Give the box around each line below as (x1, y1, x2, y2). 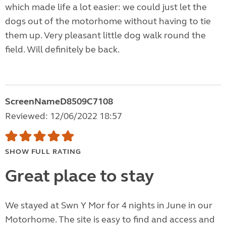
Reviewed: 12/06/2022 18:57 (5, 110, 122, 122)
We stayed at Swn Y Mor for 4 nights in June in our (5, 200, 212, 211)
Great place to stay (5, 165, 154, 187)
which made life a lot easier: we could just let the (5, 2, 207, 13)
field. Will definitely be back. (5, 44, 120, 55)
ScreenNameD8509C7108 (5, 96, 113, 107)
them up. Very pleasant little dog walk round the (5, 30, 206, 41)
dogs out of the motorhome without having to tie (5, 16, 211, 27)
